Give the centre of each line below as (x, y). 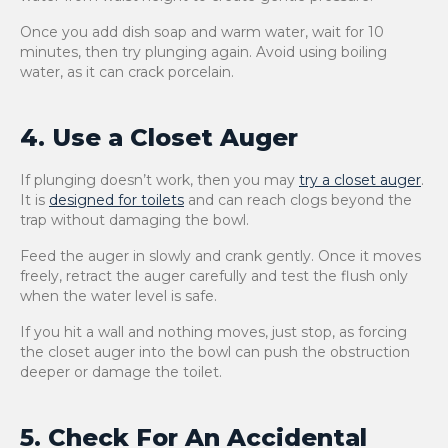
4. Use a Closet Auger (159, 137)
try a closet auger (360, 180)
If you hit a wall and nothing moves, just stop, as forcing (213, 332)
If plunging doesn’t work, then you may (159, 180)
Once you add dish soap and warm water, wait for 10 (202, 32)
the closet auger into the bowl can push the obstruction (215, 352)
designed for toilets (116, 200)
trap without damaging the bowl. (134, 220)
